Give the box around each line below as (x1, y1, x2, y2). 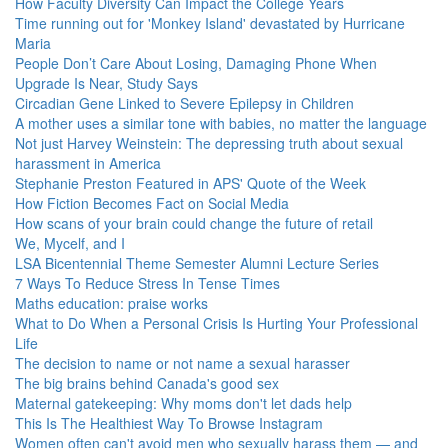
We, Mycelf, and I (15, 233, 125, 253)
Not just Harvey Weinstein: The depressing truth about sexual (15, 133, 403, 153)
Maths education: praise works (15, 293, 208, 313)
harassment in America (15, 153, 161, 173)
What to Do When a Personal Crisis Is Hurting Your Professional (15, 313, 418, 333)
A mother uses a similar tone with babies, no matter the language (15, 113, 427, 133)
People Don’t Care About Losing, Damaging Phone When (15, 53, 377, 73)
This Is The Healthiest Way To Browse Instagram (15, 413, 323, 433)
